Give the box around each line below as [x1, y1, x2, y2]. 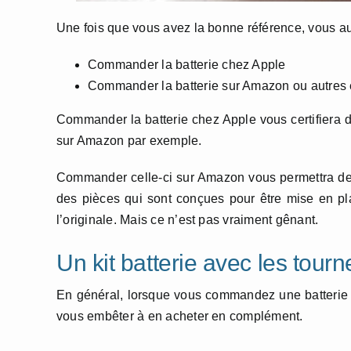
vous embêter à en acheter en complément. [56, 309, 303, 323]
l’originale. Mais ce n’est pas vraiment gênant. [56, 213, 319, 226]
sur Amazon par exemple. [56, 134, 202, 147]
